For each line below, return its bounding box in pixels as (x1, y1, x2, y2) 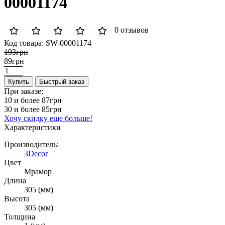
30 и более (4, 105, 42, 114)
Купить (8, 78, 29, 86)
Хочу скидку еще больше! (4, 114, 92, 123)
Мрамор (24, 167, 52, 176)
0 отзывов (115, 25, 149, 34)
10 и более (4, 96, 42, 105)
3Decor (24, 149, 48, 158)
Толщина (4, 212, 35, 221)
